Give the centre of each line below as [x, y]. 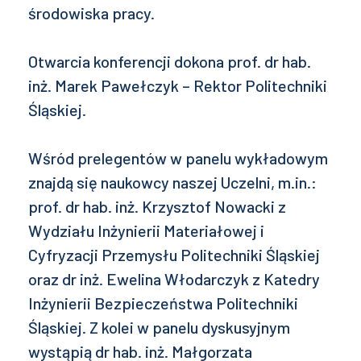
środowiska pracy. [91, 13]
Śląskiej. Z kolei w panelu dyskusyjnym [159, 328]
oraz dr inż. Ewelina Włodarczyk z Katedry [174, 279]
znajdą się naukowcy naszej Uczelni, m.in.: [172, 183]
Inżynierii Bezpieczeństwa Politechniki [163, 303]
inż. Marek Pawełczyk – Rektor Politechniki [178, 86]
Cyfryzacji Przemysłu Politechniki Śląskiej [174, 255]
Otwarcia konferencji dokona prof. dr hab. [170, 62]
